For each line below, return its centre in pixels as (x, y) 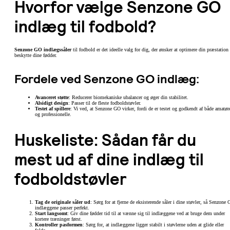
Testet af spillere (53, 109)
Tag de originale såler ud (63, 202)
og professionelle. (53, 114)
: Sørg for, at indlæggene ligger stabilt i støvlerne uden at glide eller (153, 224)
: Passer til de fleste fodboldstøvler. (105, 103)
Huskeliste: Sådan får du (105, 140)
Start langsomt (51, 213)
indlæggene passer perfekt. (62, 207)
